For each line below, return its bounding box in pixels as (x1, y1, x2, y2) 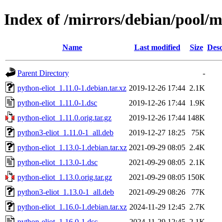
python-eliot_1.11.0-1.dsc (17, 98, 97, 107)
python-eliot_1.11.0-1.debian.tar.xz (17, 83, 126, 92)
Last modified (134, 43, 180, 52)
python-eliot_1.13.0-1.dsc (17, 158, 98, 166)
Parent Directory (17, 68, 69, 77)
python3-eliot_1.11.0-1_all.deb (17, 128, 113, 137)
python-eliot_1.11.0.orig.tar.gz (17, 113, 111, 122)
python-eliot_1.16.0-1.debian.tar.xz (17, 202, 127, 211)
